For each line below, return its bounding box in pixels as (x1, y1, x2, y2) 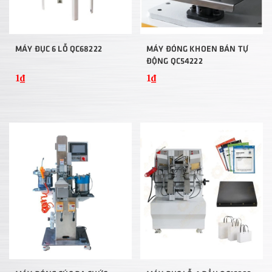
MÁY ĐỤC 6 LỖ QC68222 (15, 43, 102, 53)
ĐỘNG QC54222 (146, 55, 203, 66)
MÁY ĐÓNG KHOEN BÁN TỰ (146, 43, 248, 53)
